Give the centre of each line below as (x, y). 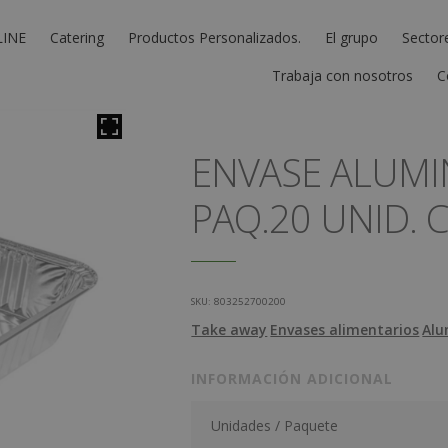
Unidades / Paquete (275, 425)
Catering (77, 37)
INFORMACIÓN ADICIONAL (292, 378)
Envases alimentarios (345, 329)
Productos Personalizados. (214, 37)
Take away (229, 329)
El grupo (351, 37)
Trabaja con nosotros (342, 75)
